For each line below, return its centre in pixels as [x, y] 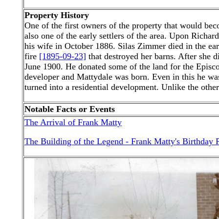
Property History [57, 15]
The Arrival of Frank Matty [73, 122]
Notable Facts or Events [70, 109]
